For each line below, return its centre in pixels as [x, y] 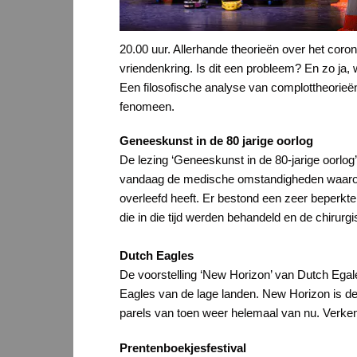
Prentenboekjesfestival [183, 347]
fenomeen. [147, 106]
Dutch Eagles [157, 256]
